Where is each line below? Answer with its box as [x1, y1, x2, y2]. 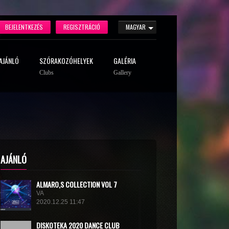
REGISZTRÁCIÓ [63, 22, 100, 31]
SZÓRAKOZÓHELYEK [39, 55, 93, 66]
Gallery [113, 69, 131, 76]
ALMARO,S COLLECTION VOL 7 [36, 179, 117, 190]
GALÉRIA [113, 55, 136, 66]
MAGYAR [126, 22, 146, 32]
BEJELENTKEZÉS [5, 22, 43, 31]
